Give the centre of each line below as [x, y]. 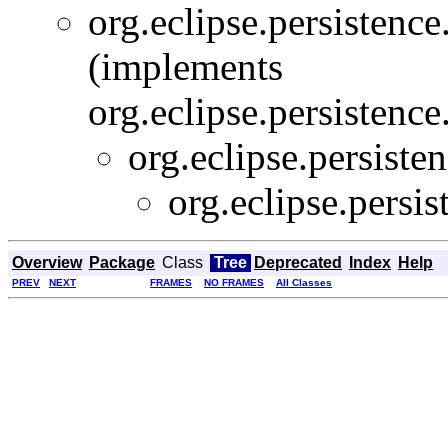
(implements [185, 66]
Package [122, 262]
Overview [47, 262]
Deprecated [298, 262]
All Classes [304, 282]
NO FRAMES [234, 282]
